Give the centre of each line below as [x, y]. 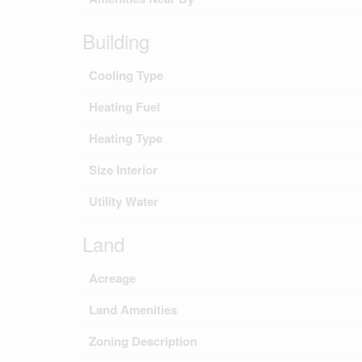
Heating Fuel [124, 107]
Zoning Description [143, 341]
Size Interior [123, 170]
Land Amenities [133, 309]
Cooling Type [126, 75]
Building [116, 41]
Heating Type [126, 138]
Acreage [112, 278]
